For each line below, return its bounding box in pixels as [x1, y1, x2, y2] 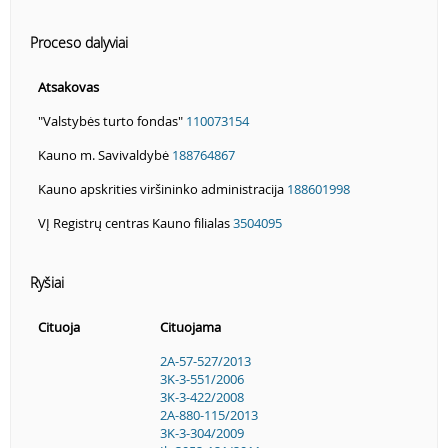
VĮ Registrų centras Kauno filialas [38, 214, 233, 233]
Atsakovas [38, 78, 99, 97]
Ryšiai [30, 273, 64, 293]
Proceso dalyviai [30, 33, 128, 53]
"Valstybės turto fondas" [38, 112, 186, 131]
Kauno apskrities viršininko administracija [38, 180, 287, 199]
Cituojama [160, 318, 221, 337]
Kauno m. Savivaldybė [38, 146, 172, 165]
